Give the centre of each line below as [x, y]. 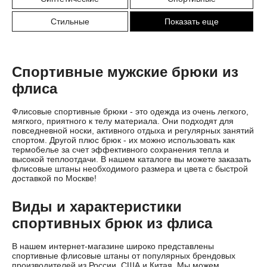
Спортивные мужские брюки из [125, 72]
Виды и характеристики [97, 207]
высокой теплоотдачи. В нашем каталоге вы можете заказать [131, 159]
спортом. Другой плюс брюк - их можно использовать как [123, 140]
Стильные [70, 21]
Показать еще [191, 21]
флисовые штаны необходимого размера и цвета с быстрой [130, 169]
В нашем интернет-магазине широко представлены [113, 246]
